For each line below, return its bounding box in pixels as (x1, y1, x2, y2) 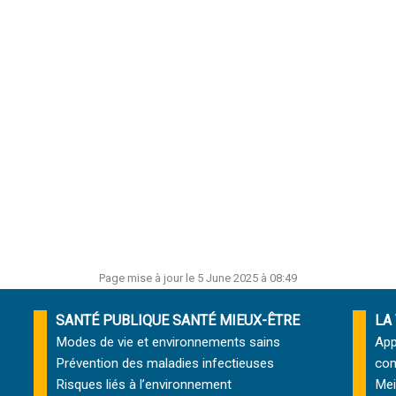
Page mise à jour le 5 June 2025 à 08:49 (99, 271, 297, 285)
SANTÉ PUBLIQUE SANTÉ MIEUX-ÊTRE (56, 312, 301, 329)
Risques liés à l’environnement (56, 377, 232, 392)
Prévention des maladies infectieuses (56, 355, 275, 371)
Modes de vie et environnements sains (56, 334, 281, 350)
